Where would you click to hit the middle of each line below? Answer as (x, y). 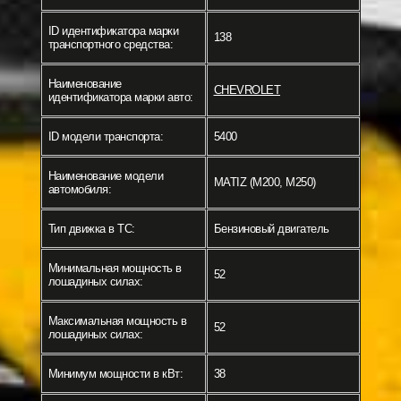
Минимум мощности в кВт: (115, 374)
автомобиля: (79, 190)
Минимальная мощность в (115, 269)
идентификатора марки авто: (120, 98)
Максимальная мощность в (117, 321)
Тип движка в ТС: (91, 229)
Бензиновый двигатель (271, 229)
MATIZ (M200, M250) (264, 183)
